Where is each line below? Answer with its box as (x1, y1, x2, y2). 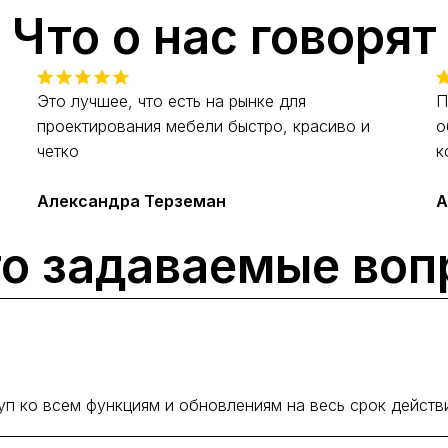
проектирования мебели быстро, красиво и (37, 116, 371, 137)
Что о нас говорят (11, 7, 437, 67)
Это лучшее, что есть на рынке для (37, 91, 307, 112)
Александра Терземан (37, 191, 227, 212)
